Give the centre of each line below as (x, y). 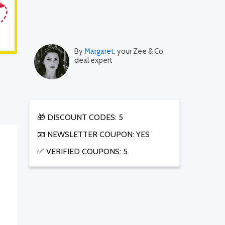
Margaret (99, 51)
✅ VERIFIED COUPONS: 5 (82, 152)
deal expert (93, 61)
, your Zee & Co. (139, 51)
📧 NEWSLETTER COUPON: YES (93, 135)
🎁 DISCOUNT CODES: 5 (80, 118)
